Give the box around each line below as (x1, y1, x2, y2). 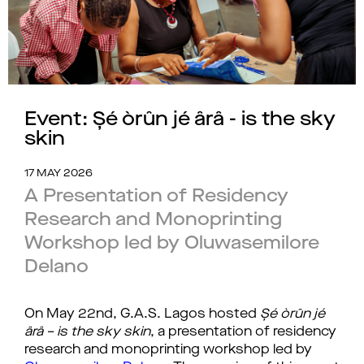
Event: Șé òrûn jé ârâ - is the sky (24, 110, 336, 130)
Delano (24, 258, 89, 276)
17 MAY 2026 (24, 168, 93, 179)
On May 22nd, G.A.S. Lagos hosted (24, 308, 260, 321)
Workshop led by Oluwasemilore (24, 235, 319, 253)
